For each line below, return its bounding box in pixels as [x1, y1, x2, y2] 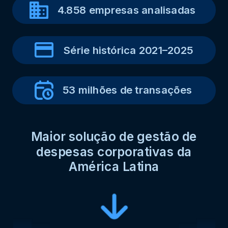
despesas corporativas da [36, 144, 192, 160]
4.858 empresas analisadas [57, 4, 196, 17]
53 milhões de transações [62, 84, 192, 97]
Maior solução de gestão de [31, 129, 197, 145]
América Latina [68, 159, 159, 175]
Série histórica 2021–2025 [61, 44, 193, 57]
